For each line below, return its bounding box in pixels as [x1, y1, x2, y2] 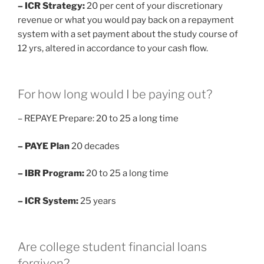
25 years [78, 195, 116, 206]
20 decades [70, 140, 120, 151]
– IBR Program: [18, 168, 84, 179]
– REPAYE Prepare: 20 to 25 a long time [18, 113, 179, 124]
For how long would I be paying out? [18, 87, 212, 102]
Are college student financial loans [18, 240, 207, 255]
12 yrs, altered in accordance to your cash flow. [18, 42, 208, 54]
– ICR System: [18, 195, 78, 206]
